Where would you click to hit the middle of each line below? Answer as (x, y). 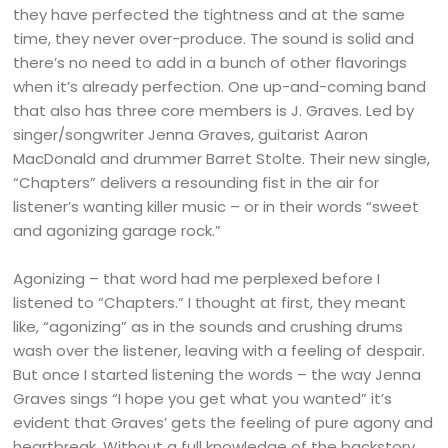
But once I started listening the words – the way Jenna (217, 374)
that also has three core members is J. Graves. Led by (214, 110)
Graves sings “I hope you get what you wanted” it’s (203, 398)
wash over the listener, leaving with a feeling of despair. (219, 350)
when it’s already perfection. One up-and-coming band (220, 86)
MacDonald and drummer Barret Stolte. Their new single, (222, 158)
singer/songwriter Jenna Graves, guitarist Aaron (191, 134)
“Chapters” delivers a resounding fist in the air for (196, 182)
